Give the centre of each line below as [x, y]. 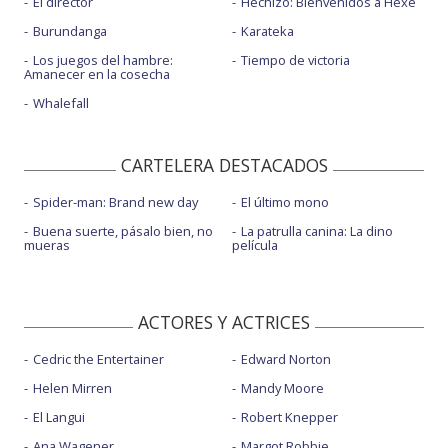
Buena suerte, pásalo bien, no [123, 231]
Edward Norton [285, 359]
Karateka [267, 31]
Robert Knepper [289, 417]
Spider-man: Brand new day [115, 202]
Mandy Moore [282, 388]
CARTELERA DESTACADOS [224, 165]
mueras [47, 245]
